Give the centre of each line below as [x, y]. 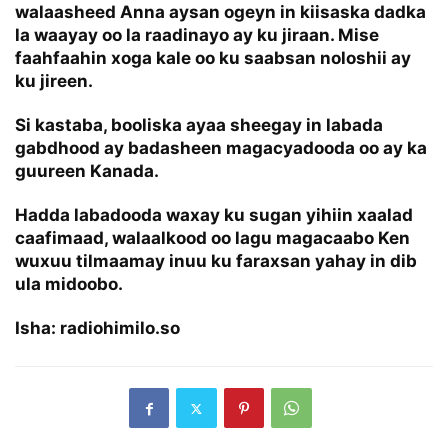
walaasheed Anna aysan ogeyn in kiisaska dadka [220, 12]
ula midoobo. [69, 284]
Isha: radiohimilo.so [97, 328]
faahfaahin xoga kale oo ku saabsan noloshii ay [213, 58]
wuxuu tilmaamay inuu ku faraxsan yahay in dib [216, 261]
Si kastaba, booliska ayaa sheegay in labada [199, 125]
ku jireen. [54, 81]
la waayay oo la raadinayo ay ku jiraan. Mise [197, 35]
